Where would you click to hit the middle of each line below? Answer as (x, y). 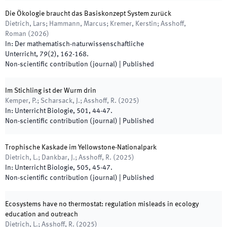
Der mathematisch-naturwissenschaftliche (79, 44)
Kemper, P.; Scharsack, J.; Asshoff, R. (61, 101)
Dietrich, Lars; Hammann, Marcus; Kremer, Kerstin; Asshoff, (96, 24)
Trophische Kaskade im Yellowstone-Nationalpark (81, 147)
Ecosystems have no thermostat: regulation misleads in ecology (102, 204)
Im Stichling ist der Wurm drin (51, 91)
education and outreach (42, 214)
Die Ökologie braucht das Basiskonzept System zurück (88, 14)
